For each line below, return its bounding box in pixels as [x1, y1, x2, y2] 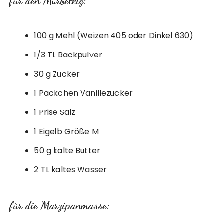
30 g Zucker [34, 68, 80, 80]
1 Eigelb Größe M [34, 126, 99, 137]
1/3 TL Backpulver [34, 49, 103, 61]
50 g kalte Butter [34, 145, 101, 157]
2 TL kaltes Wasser [34, 164, 107, 176]
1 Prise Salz [34, 107, 76, 118]
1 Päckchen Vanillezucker [34, 87, 133, 99]
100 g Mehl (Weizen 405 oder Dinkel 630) [34, 30, 193, 42]
